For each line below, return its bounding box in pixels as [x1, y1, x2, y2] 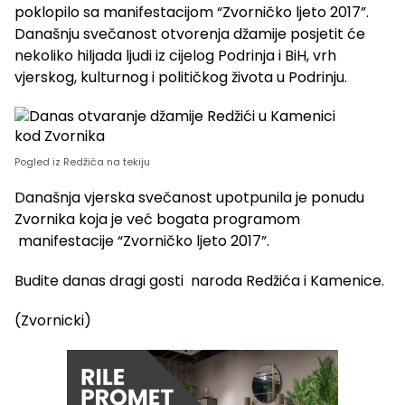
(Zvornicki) [14, 310, 91, 332]
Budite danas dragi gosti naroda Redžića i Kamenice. [14, 270, 384, 292]
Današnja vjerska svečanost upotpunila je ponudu [14, 187, 364, 209]
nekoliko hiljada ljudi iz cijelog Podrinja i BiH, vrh [14, 45, 336, 67]
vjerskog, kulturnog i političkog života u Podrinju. [14, 67, 347, 89]
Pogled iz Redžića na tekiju [14, 155, 150, 170]
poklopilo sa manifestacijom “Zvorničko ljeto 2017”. [14, 2, 369, 24]
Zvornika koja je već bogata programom [14, 209, 304, 231]
